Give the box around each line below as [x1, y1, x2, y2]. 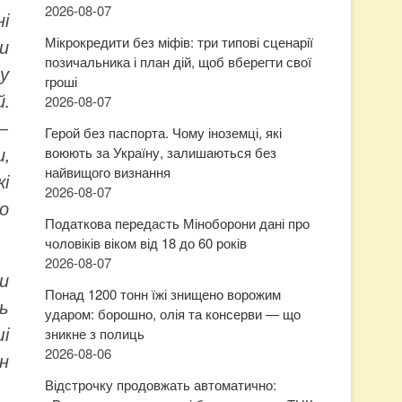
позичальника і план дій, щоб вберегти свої [45, 52, 311, 71]
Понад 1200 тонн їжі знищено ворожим [45, 284, 281, 303]
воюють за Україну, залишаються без [45, 143, 276, 162]
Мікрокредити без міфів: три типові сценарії [45, 32, 313, 51]
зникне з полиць [45, 324, 144, 343]
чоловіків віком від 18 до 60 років [45, 233, 247, 252]
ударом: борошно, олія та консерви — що [45, 304, 301, 323]
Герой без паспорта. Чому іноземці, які [45, 123, 282, 142]
